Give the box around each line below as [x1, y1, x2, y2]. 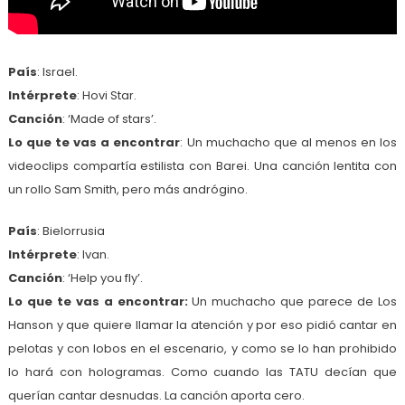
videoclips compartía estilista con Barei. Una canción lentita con [7, 156, 398, 174]
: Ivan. [76, 245, 109, 263]
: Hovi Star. [76, 86, 137, 104]
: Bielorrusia [36, 221, 105, 240]
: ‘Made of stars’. [61, 109, 156, 127]
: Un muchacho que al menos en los [180, 133, 398, 151]
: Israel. [36, 62, 78, 80]
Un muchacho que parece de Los [187, 292, 398, 310]
